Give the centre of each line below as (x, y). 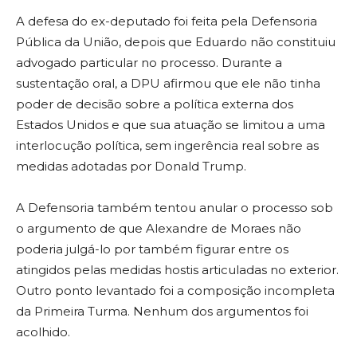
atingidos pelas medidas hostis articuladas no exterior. (177, 270)
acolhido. (43, 332)
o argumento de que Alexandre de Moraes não (159, 229)
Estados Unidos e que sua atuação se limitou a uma (171, 125)
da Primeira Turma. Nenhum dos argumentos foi (162, 312)
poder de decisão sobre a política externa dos (155, 104)
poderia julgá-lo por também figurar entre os (152, 249)
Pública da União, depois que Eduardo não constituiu (176, 42)
